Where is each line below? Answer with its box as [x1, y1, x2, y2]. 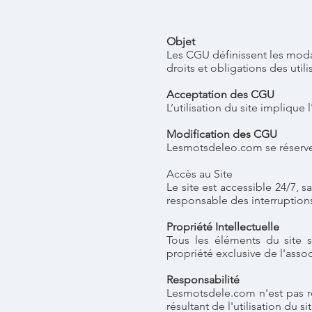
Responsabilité [166, 273, 240, 286]
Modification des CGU [166, 127, 277, 141]
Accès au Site [166, 167, 233, 180]
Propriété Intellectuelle [166, 220, 279, 233]
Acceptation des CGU [166, 88, 274, 101]
